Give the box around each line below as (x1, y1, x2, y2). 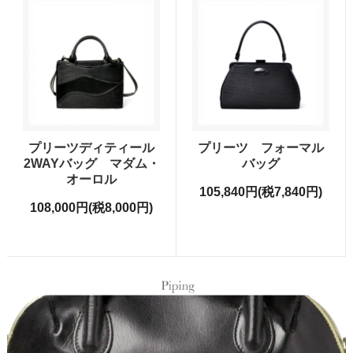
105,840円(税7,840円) (199, 185, 322, 199)
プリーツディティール (28, 141, 155, 155)
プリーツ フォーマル (197, 141, 324, 155)
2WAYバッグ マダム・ (23, 157, 160, 171)
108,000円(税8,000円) (30, 201, 154, 215)
